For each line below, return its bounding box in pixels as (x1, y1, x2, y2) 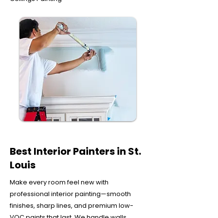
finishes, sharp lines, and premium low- (10, 201, 133, 210)
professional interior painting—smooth (10, 189, 131, 199)
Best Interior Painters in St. (10, 145, 141, 158)
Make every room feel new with (10, 178, 109, 187)
